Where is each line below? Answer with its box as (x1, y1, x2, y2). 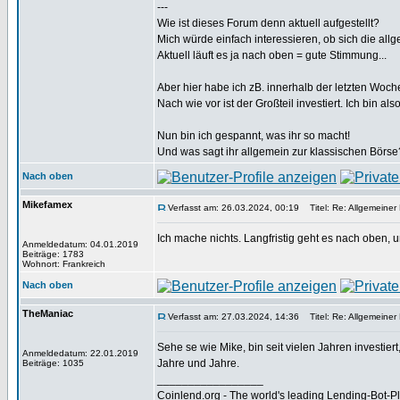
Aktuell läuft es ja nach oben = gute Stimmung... (157, 49, 387, 62)
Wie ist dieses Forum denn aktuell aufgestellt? (157, 17, 379, 29)
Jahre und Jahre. (157, 357, 239, 370)
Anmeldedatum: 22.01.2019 (22, 348, 138, 358)
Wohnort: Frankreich (22, 259, 105, 269)
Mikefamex (22, 199, 72, 210)
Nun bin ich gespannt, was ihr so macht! (157, 129, 350, 142)
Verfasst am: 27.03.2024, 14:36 (168, 312, 299, 321)
